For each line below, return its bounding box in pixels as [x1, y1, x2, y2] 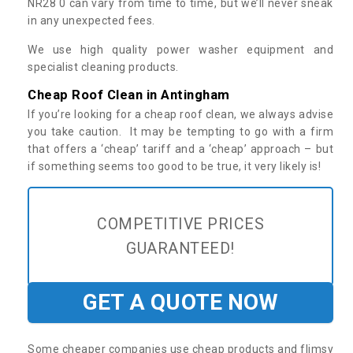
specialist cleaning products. [28, 60, 179, 73]
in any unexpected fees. [28, 13, 155, 27]
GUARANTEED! [126, 239, 235, 258]
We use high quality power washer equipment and [28, 43, 333, 56]
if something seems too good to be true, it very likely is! [28, 159, 324, 173]
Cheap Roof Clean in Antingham [28, 86, 230, 102]
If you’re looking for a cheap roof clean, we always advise [28, 107, 333, 121]
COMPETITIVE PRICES [97, 214, 264, 233]
